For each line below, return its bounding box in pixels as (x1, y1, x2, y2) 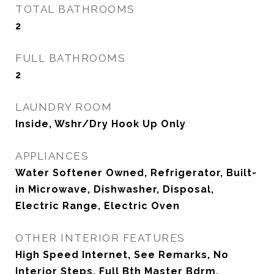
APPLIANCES (15, 150, 89, 162)
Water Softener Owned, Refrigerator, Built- (15, 167, 257, 179)
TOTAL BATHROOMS (15, 3, 135, 15)
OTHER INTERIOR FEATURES (15, 232, 185, 244)
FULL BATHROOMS (15, 52, 125, 64)
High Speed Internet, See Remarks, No (15, 249, 229, 261)
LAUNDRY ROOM (15, 101, 112, 113)
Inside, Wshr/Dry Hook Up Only (15, 118, 186, 130)
